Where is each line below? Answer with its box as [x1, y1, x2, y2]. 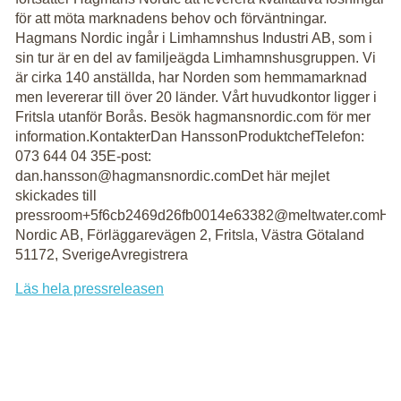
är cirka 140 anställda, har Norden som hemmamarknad [15, 70, 367, 85]
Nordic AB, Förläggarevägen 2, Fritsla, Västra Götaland [15, 227, 364, 243]
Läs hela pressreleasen [15, 281, 164, 296]
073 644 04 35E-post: [15, 149, 151, 164]
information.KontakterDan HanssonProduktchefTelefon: [15, 129, 364, 144]
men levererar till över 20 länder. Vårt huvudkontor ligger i [15, 90, 377, 105]
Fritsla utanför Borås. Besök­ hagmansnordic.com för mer [15, 109, 371, 124]
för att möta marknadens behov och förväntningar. [15, 11, 327, 26]
